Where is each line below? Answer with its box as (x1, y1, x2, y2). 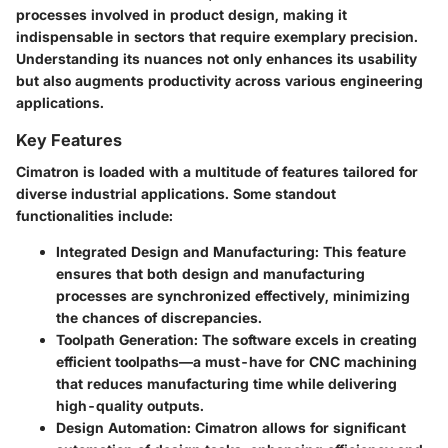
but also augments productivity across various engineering (16, 71, 423, 89)
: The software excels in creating (194, 330, 417, 348)
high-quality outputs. (56, 396, 204, 414)
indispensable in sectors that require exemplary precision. (16, 27, 418, 45)
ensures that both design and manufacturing (56, 264, 365, 282)
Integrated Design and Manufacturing (56, 242, 315, 260)
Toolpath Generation (56, 330, 194, 348)
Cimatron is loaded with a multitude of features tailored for (16, 162, 418, 180)
